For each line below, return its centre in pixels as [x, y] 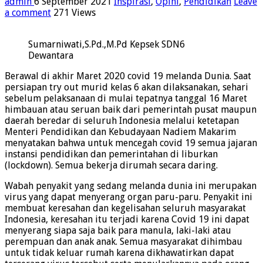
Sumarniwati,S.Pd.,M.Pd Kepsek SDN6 [107, 45]
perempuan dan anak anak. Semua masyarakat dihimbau [124, 242]
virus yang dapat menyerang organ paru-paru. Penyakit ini [129, 197]
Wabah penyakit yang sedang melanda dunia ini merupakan [131, 186]
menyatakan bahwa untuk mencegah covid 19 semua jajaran [131, 143]
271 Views [75, 13]
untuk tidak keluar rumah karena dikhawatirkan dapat [119, 253]
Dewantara [51, 56]
